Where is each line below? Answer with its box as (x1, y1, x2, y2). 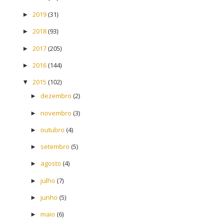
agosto (40, 159, 61, 168)
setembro (40, 142, 70, 151)
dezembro (40, 91, 72, 101)
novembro (40, 108, 72, 117)
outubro (40, 125, 65, 134)
